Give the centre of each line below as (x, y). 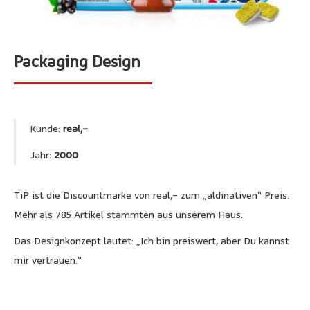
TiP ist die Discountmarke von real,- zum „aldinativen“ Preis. (152, 195)
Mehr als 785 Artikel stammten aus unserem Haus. (128, 214)
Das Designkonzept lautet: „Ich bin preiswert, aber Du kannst (152, 240)
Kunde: (45, 128)
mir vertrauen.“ (48, 260)
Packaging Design (77, 61)
